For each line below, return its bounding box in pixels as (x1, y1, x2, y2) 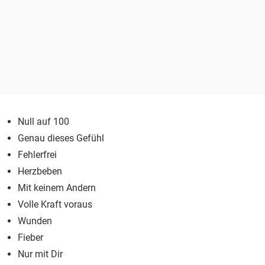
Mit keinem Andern (18, 182, 96, 193)
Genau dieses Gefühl (18, 132, 104, 144)
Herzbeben (18, 165, 62, 177)
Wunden (18, 215, 52, 227)
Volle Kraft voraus (18, 198, 92, 210)
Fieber (18, 231, 43, 243)
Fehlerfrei (18, 148, 57, 160)
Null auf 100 (18, 115, 69, 127)
